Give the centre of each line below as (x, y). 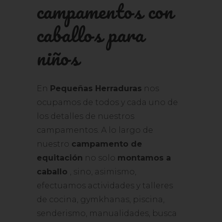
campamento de (107, 144)
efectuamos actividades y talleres (105, 186)
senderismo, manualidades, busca (107, 213)
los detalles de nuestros (85, 116)
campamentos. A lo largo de (95, 130)
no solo (100, 158)
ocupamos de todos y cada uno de (107, 102)
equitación (60, 158)
